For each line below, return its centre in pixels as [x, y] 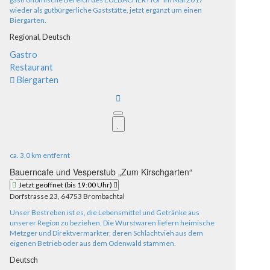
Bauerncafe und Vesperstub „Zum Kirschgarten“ [101, 172]
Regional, [26, 37]
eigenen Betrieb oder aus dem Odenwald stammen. [93, 243]
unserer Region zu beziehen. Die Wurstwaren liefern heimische [112, 223]
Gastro [24, 55]
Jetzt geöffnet [41, 185]
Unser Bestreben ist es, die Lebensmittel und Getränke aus [105, 213]
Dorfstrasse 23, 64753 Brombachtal [67, 196]
